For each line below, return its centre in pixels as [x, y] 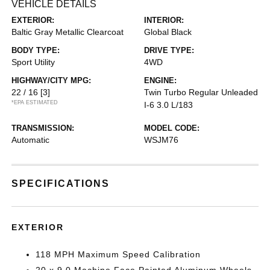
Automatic [31, 140]
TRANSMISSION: [43, 128]
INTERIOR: [164, 20]
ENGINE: [160, 80]
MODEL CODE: [172, 128]
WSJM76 [161, 140]
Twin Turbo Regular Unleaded [201, 92]
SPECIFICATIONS [61, 184]
